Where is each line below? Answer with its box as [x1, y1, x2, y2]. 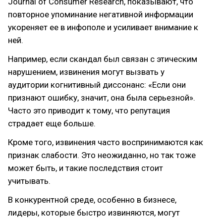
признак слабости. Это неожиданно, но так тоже [8, 150, 196, 160]
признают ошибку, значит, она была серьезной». [8, 93, 195, 103]
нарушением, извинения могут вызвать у [8, 67, 165, 77]
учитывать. [8, 176, 51, 186]
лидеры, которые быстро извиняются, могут [8, 208, 180, 218]
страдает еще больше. [8, 118, 96, 128]
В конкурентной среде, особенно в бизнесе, [8, 195, 176, 205]
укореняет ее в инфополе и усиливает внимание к [8, 22, 198, 32]
